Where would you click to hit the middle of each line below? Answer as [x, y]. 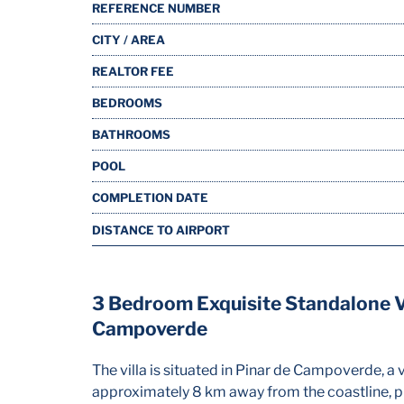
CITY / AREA [129, 40]
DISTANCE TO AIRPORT [161, 230]
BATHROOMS [131, 134]
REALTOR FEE [133, 71]
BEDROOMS [127, 103]
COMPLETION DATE [150, 197]
